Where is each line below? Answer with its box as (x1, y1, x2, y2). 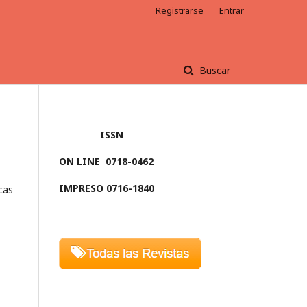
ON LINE (59, 155, 100, 168)
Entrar (219, 4, 244, 16)
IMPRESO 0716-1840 (59, 182, 154, 195)
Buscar (197, 64, 230, 77)
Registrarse (156, 4, 204, 16)
